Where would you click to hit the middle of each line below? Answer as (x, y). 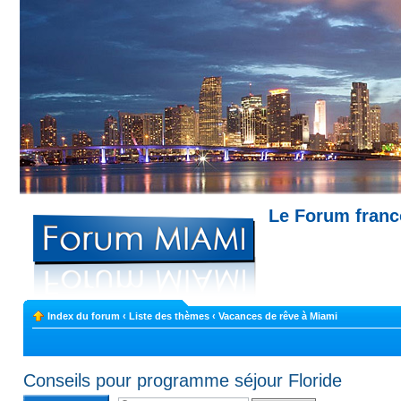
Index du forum (83, 316)
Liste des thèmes (169, 316)
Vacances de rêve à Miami (277, 316)
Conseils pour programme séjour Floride (182, 380)
